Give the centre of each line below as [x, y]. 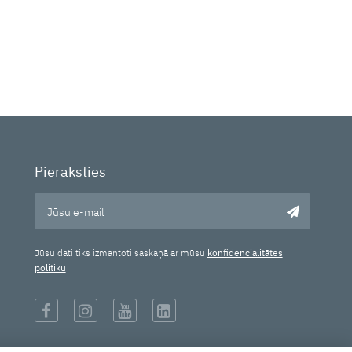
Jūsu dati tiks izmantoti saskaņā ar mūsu [121, 252]
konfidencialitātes [245, 252]
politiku [50, 267]
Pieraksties [70, 171]
